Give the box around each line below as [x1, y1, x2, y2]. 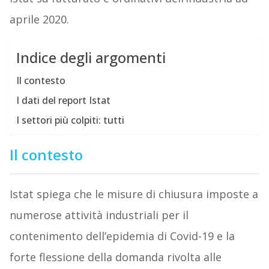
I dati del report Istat [16, 94, 110, 107]
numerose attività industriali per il [9, 208, 189, 223]
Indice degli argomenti [16, 47, 166, 68]
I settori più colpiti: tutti [16, 113, 124, 127]
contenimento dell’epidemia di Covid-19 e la [9, 229, 235, 244]
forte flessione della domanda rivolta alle [9, 250, 222, 265]
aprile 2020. [9, 12, 69, 27]
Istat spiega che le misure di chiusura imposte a [9, 187, 258, 202]
